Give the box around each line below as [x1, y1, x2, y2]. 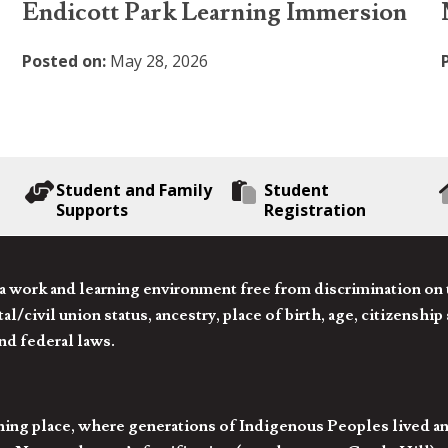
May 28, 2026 [106, 50, 209, 73]
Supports [55, 198, 128, 221]
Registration [263, 198, 366, 221]
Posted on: [22, 50, 107, 73]
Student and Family [55, 178, 212, 201]
